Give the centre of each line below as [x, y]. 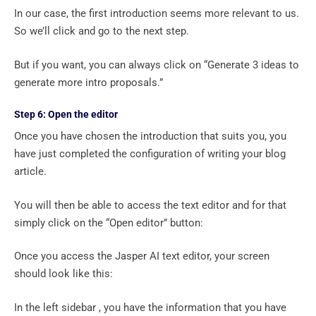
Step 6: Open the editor [67, 115]
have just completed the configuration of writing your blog [150, 154]
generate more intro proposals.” [90, 82]
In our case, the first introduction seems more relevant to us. [157, 14]
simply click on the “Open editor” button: [110, 223]
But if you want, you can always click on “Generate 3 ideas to [157, 65]
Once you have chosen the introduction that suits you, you [150, 136]
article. [32, 172]
